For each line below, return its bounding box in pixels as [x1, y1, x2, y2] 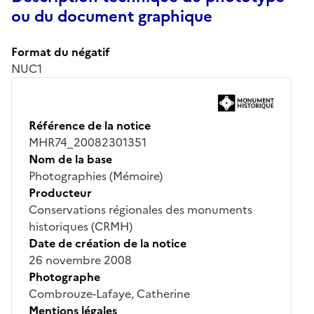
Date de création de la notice [29, 234, 186, 252]
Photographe [29, 268, 100, 285]
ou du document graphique [11, 4, 212, 28]
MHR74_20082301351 [29, 133, 146, 151]
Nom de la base [29, 150, 112, 168]
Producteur [29, 184, 92, 201]
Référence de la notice [29, 116, 151, 134]
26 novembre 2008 [29, 251, 132, 268]
